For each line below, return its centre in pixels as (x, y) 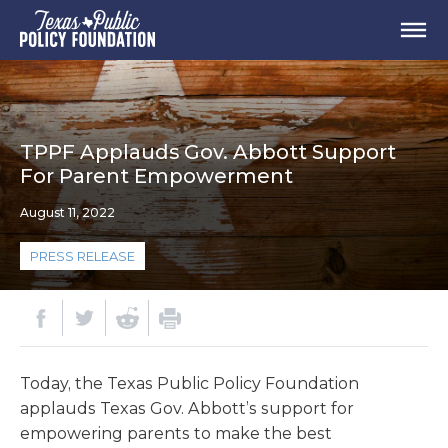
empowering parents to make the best (176, 433)
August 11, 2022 (67, 212)
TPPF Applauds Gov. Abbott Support (208, 152)
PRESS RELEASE (82, 256)
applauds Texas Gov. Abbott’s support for (187, 408)
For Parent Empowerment (156, 176)
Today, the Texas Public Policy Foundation (189, 383)
